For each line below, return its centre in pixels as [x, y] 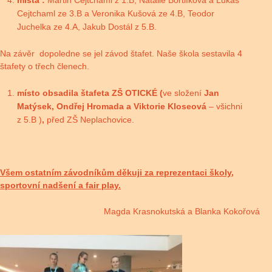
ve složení [183, 93]
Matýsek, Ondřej [51, 107]
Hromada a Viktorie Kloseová [147, 107]
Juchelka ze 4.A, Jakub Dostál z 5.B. [87, 27]
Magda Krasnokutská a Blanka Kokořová [182, 212]
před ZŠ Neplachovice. [90, 120]
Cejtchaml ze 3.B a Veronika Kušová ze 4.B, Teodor [116, 14]
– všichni [224, 107]
